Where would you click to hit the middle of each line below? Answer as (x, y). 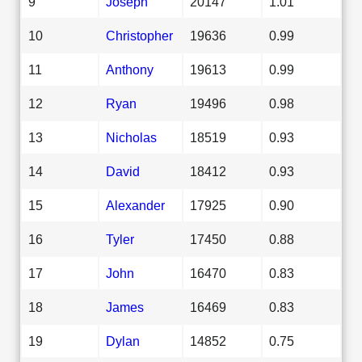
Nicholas (131, 137)
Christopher (139, 35)
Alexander (135, 205)
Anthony (130, 69)
